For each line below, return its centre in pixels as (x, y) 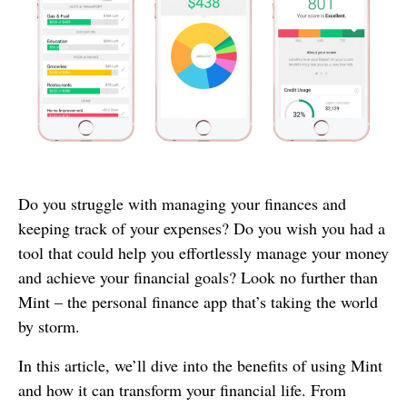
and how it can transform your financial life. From (182, 390)
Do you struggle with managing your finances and (182, 204)
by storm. (49, 327)
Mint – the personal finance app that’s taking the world (198, 302)
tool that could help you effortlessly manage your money (203, 253)
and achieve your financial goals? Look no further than (198, 278)
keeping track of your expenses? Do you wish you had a (202, 228)
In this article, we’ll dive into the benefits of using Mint (200, 366)
